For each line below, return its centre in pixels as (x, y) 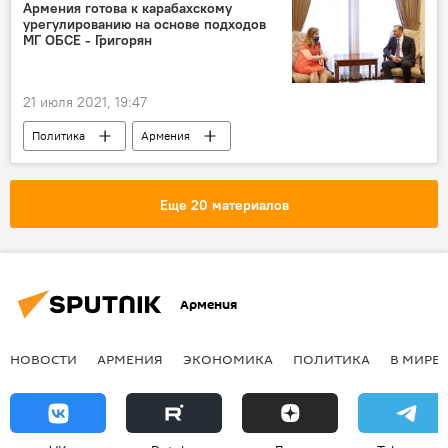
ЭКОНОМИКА (228, 359)
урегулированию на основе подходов (144, 24)
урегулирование (222, 166)
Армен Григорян (76, 166)
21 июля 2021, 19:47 (85, 102)
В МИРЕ (415, 359)
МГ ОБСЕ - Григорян (87, 40)
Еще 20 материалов (224, 205)
